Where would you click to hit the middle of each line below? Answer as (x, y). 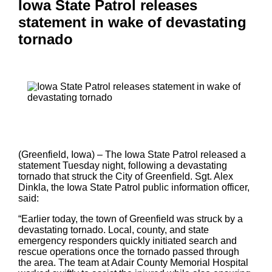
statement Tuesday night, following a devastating (123, 165)
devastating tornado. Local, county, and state (114, 229)
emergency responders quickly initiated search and (127, 240)
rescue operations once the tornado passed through (129, 251)
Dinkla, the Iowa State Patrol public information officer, (134, 187)
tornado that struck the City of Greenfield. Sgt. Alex (126, 176)
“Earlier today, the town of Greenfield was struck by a (131, 219)
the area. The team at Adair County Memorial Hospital (133, 262)
